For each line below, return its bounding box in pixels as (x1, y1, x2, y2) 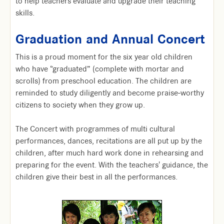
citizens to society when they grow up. (15, 100, 145, 110)
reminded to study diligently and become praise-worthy (15, 88, 204, 98)
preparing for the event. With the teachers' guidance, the (15, 160, 208, 170)
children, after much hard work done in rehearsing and (15, 148, 203, 158)
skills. (15, 8, 34, 18)
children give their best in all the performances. (15, 172, 177, 182)
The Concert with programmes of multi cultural (15, 124, 175, 134)
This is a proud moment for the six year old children (15, 52, 192, 62)
